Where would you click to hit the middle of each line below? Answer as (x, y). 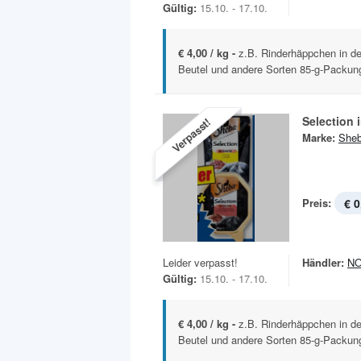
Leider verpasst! (200, 263)
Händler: (323, 263)
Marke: (319, 138)
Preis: (317, 203)
